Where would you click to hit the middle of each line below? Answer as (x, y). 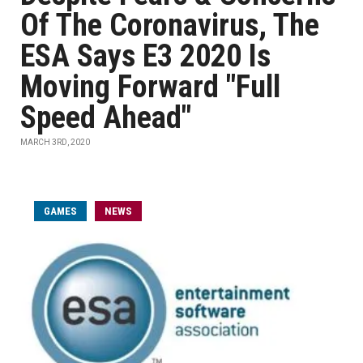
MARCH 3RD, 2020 (55, 142)
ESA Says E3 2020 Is (145, 56)
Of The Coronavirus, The (170, 25)
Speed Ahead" (106, 117)
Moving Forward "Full (150, 87)
